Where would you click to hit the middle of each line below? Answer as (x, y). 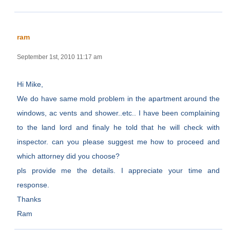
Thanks (29, 199)
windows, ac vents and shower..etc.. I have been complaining (119, 113)
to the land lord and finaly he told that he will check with (119, 127)
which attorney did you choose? (69, 156)
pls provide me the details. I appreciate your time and (119, 170)
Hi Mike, (30, 84)
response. (33, 185)
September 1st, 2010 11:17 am (60, 57)
